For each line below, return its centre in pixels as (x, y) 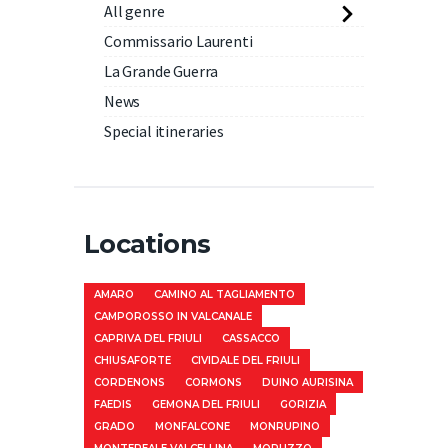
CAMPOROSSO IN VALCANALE (173, 316)
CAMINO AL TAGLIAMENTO (224, 294)
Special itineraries (163, 130)
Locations (147, 243)
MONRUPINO (285, 426)
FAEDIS (113, 404)
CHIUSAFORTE (132, 360)
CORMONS (213, 382)
